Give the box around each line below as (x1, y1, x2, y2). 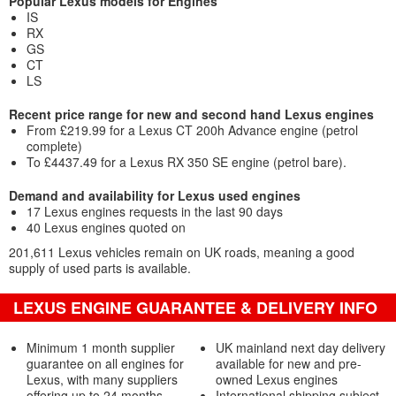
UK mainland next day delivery (215, 339, 385, 356)
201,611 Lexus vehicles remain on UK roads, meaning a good (9, 243, 354, 261)
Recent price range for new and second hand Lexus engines (9, 105, 374, 123)
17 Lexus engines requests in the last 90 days (27, 202, 283, 220)
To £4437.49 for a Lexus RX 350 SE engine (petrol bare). (27, 153, 346, 171)
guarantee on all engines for (27, 354, 184, 372)
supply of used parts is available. (9, 259, 191, 277)
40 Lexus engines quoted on (27, 218, 186, 236)
